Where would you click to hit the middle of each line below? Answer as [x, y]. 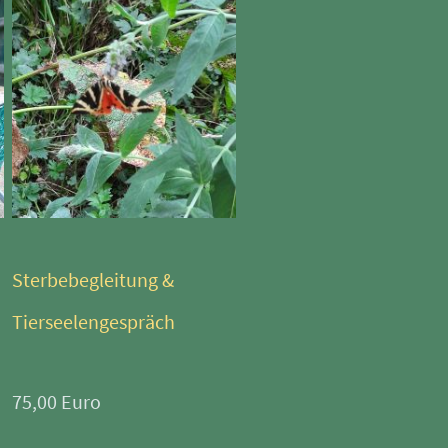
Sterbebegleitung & [93, 280]
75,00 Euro [56, 402]
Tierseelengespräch [93, 322]
